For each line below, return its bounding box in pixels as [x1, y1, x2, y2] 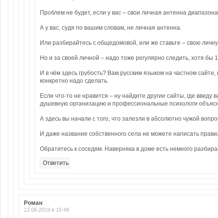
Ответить [43, 160, 69, 166]
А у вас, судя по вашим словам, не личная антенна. [40, 24, 182, 31]
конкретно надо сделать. [40, 77, 109, 84]
